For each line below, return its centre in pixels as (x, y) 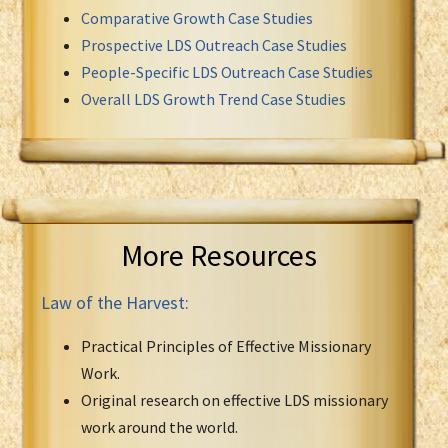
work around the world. (159, 426)
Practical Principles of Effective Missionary (226, 345)
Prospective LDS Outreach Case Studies (214, 44)
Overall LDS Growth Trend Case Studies (213, 98)
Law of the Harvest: (115, 302)
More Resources (219, 254)
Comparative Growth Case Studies (197, 17)
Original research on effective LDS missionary (234, 399)
